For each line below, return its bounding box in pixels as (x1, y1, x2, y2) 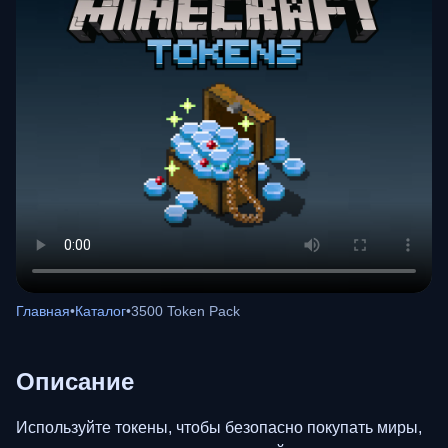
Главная (16, 303, 70, 320)
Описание (16, 368, 134, 396)
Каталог (75, 303, 126, 320)
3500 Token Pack (131, 303, 240, 320)
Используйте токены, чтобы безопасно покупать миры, (16, 419, 422, 437)
